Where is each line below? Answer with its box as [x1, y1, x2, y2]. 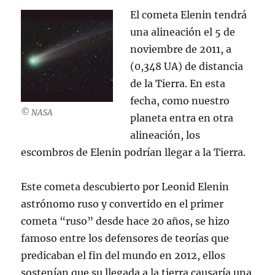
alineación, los [130, 129, 201, 141]
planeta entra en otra [130, 112, 234, 124]
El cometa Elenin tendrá [130, 9, 247, 21]
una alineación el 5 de [130, 26, 236, 38]
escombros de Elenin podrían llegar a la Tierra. [21, 146, 246, 158]
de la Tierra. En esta [130, 77, 226, 90]
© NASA [21, 107, 53, 118]
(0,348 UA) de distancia [130, 60, 244, 72]
